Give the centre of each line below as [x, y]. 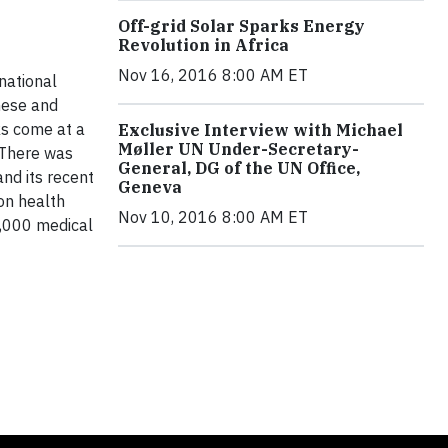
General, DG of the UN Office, [239, 168]
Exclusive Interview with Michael [260, 130]
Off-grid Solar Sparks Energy [241, 26]
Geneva [150, 187]
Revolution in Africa [203, 45]
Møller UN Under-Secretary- [238, 149]
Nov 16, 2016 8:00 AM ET [213, 75]
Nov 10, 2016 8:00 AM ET [213, 217]
